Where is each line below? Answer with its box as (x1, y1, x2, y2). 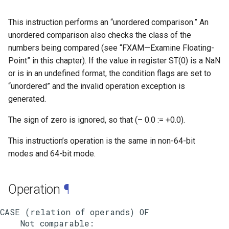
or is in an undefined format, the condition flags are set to (8, 68, 211, 78)
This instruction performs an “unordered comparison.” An (8, 17, 209, 27)
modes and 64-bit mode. (8, 149, 96, 158)
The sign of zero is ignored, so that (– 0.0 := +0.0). (8, 115, 185, 125)
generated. (8, 94, 46, 104)
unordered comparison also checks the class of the (8, 30, 191, 40)
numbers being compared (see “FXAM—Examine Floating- (8, 43, 214, 53)
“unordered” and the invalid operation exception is (8, 81, 185, 91)
